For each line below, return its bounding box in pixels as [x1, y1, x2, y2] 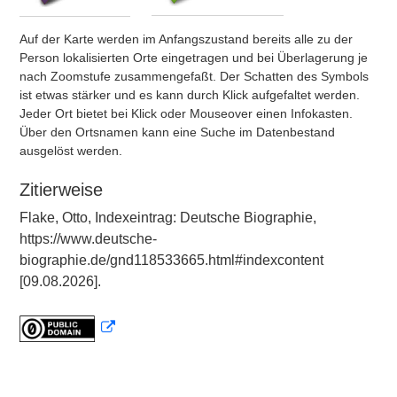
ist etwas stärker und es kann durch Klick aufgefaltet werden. [19, 88, 360, 102]
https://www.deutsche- [19, 231, 157, 246]
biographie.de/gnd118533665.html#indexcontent [19, 253, 323, 268]
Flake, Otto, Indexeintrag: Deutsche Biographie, [19, 210, 316, 225]
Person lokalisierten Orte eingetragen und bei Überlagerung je [19, 51, 368, 65]
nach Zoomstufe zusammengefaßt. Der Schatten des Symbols [19, 69, 369, 83]
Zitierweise [19, 180, 103, 199]
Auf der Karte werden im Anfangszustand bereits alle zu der [19, 32, 353, 46]
